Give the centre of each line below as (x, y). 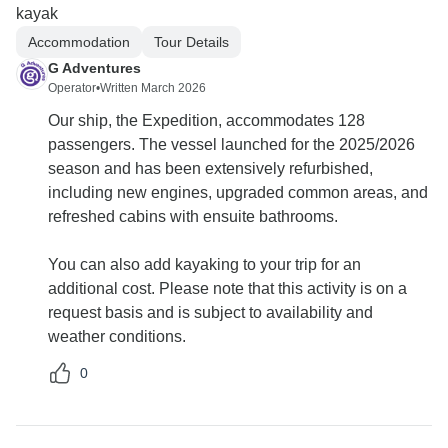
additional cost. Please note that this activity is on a (227, 289)
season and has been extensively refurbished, (210, 169)
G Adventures (94, 68)
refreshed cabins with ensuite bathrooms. (193, 217)
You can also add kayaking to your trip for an (204, 265)
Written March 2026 (153, 88)
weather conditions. (117, 337)
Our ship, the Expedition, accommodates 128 (206, 121)
